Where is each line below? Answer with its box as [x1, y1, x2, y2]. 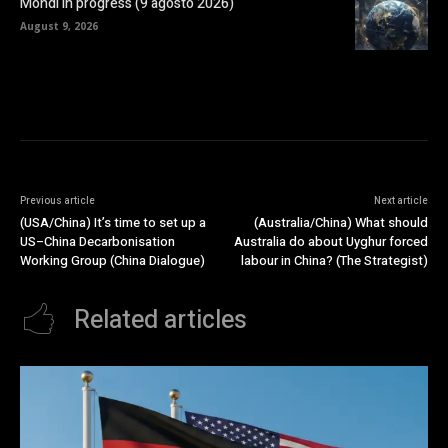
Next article [373, 193, 428, 208]
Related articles [74, 301, 247, 339]
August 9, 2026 [20, 18, 98, 33]
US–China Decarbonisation [20, 231, 175, 251]
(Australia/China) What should [253, 212, 428, 232]
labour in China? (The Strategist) [240, 250, 428, 270]
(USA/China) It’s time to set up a [20, 212, 206, 232]
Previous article [20, 193, 95, 208]
